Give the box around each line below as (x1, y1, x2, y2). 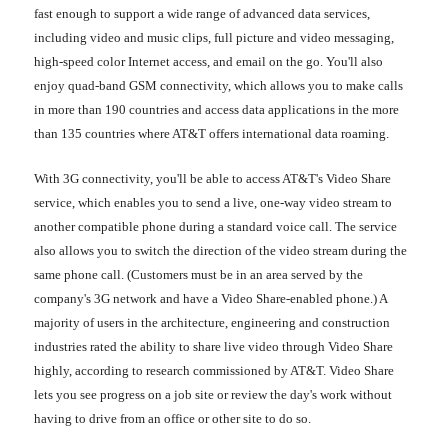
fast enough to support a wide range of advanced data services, (34, 5, 370, 21)
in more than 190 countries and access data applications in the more (34, 101, 399, 117)
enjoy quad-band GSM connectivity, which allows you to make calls (34, 77, 403, 93)
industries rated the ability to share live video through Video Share (34, 338, 393, 354)
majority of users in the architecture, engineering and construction (34, 314, 390, 330)
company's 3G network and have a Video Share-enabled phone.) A (34, 290, 387, 306)
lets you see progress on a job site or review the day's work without (34, 386, 392, 402)
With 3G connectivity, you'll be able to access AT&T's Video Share (34, 170, 391, 186)
